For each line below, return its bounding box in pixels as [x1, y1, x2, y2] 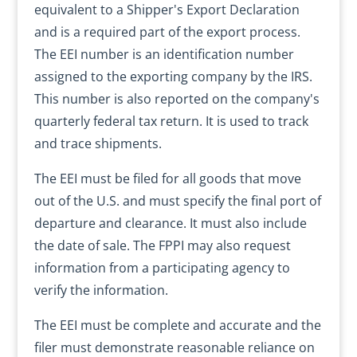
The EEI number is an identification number [33, 45, 294, 63]
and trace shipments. [33, 135, 162, 152]
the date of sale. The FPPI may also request [33, 237, 291, 254]
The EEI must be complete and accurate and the [33, 316, 321, 334]
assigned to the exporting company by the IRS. [33, 68, 312, 85]
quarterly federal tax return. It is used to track [33, 112, 308, 130]
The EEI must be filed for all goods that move [33, 170, 301, 187]
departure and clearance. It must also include [33, 214, 307, 232]
